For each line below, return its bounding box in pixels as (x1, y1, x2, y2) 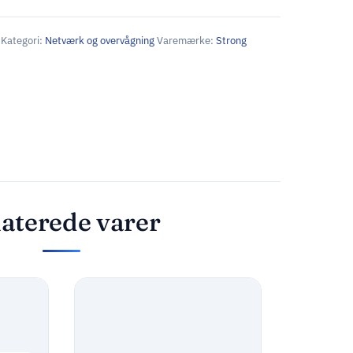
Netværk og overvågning (45, 34, 154, 48)
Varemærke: (157, 34, 216, 48)
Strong (216, 34, 247, 48)
